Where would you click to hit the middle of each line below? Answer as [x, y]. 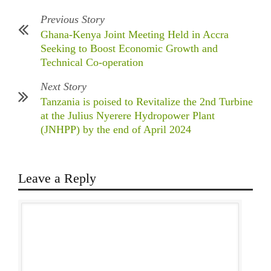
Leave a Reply [57, 178]
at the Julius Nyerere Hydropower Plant [128, 116]
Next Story [64, 87]
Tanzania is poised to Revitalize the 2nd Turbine [147, 102]
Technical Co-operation [92, 63]
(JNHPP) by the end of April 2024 [116, 130]
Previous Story [73, 20]
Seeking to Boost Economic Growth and [129, 49]
